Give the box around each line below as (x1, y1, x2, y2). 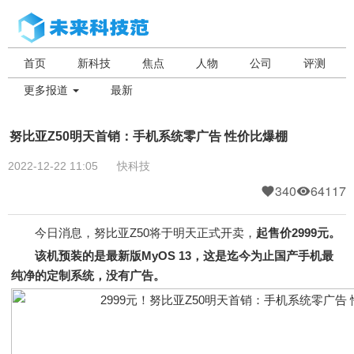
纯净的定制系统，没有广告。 (11, 269, 165, 282)
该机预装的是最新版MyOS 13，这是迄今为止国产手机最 (35, 249, 333, 262)
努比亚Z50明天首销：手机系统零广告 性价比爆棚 (9, 130, 288, 143)
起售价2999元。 (256, 226, 341, 239)
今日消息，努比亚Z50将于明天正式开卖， (11, 226, 256, 239)
